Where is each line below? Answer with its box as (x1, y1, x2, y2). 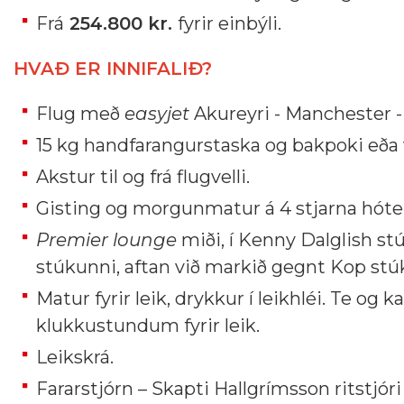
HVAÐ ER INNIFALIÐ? (14, 58, 212, 79)
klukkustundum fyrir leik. (36, 315, 260, 336)
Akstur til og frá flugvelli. (36, 166, 250, 188)
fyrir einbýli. (178, 13, 281, 34)
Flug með (36, 103, 124, 124)
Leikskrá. (36, 346, 114, 368)
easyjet (124, 103, 189, 124)
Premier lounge (36, 229, 177, 251)
